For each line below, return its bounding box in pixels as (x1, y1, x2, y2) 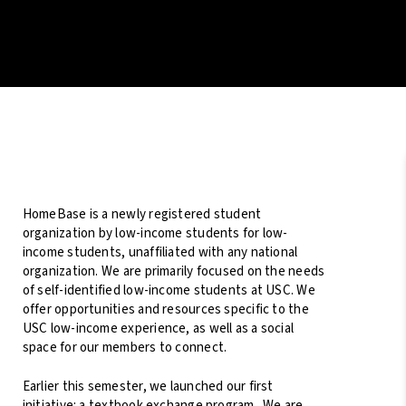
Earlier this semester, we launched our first (22, 377, 274, 396)
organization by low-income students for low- (22, 223, 288, 243)
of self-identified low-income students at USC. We (22, 280, 315, 300)
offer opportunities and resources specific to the (22, 299, 309, 319)
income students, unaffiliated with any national (22, 242, 298, 262)
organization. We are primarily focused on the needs (22, 261, 325, 281)
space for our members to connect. (22, 337, 230, 357)
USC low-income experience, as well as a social (22, 318, 295, 338)
